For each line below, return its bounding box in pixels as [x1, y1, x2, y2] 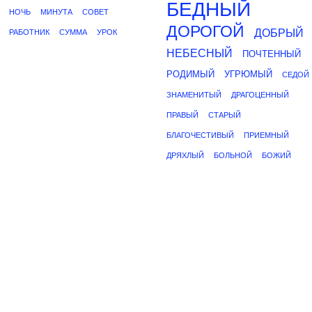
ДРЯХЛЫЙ [166, 151, 204, 159]
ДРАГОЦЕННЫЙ [231, 91, 289, 99]
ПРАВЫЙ [166, 111, 198, 119]
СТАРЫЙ [208, 111, 241, 119]
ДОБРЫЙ [254, 27, 304, 39]
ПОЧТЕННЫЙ [242, 49, 301, 59]
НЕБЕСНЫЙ [166, 47, 233, 59]
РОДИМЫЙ [166, 69, 214, 79]
